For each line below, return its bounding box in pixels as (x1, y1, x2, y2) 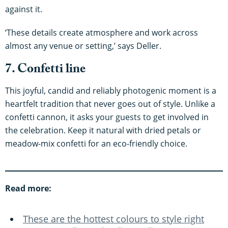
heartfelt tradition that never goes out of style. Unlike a (5, 98, 215, 110)
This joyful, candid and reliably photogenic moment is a (5, 85, 216, 97)
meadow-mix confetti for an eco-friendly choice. (5, 138, 187, 150)
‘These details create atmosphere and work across (5, 27, 198, 39)
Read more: (5, 183, 51, 194)
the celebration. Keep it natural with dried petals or (5, 125, 201, 136)
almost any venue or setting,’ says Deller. (5, 40, 161, 52)
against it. (5, 4, 42, 15)
